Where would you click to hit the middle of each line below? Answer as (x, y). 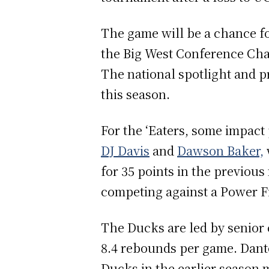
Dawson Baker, (220, 150)
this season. (135, 94)
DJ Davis (125, 150)
